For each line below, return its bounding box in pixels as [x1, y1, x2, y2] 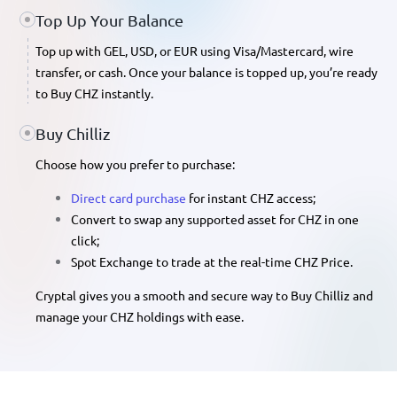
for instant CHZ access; [186, 190, 315, 206]
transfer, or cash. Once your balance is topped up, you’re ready [35, 64, 378, 80]
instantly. [98, 85, 153, 101]
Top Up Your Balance [35, 11, 183, 29]
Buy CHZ [51, 85, 98, 101]
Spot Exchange [71, 253, 153, 269]
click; [71, 232, 99, 248]
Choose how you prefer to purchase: [35, 156, 235, 172]
